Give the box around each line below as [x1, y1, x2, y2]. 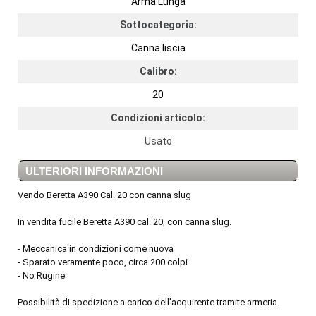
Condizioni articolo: [111, 111, 205, 123]
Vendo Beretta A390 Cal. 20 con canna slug [18, 189, 191, 200]
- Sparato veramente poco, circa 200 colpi [18, 256, 188, 267]
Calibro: [139, 65, 177, 77]
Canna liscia [130, 42, 186, 54]
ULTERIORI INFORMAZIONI [25, 164, 163, 177]
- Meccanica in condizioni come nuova [18, 243, 174, 254]
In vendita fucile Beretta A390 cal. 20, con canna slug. [18, 216, 231, 227]
